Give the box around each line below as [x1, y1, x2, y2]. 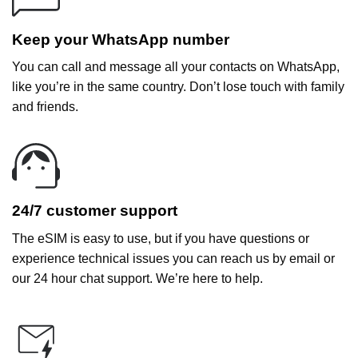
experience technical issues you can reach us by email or [12, 251, 335, 265]
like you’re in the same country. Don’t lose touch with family [12, 80, 344, 94]
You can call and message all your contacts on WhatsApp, [12, 60, 340, 74]
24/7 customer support [12, 202, 177, 220]
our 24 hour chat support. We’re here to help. [12, 271, 263, 285]
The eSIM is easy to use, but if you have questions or [12, 231, 309, 245]
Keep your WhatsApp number [12, 30, 229, 48]
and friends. [12, 100, 78, 114]
